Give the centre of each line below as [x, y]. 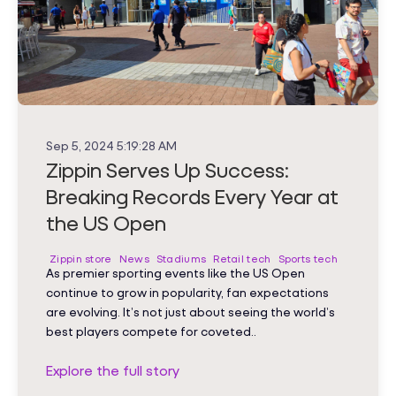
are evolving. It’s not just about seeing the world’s [190, 312]
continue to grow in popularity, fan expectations [187, 293]
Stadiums [181, 259]
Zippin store [81, 259]
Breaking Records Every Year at [192, 197]
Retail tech [242, 259]
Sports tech [308, 259]
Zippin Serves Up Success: [168, 170]
